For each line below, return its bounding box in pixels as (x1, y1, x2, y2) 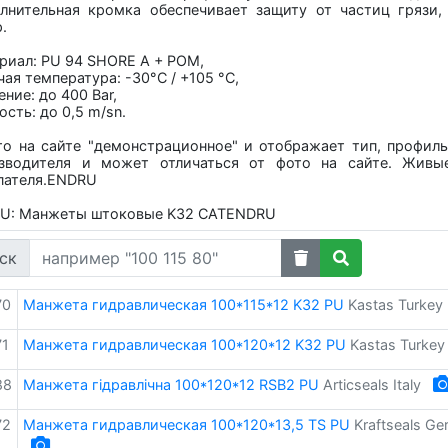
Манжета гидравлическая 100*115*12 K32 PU (22, 296, 344, 313)
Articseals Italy (322, 376, 421, 393)
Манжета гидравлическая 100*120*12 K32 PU (22, 336, 346, 353)
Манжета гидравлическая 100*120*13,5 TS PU (22, 416, 350, 433)
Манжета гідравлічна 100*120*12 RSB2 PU (22, 376, 319, 393)
